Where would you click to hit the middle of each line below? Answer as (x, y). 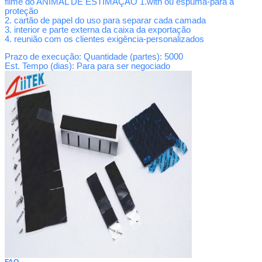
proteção (21, 11)
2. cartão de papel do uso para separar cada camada (105, 20)
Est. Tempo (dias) (38, 66)
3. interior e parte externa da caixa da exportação (98, 30)
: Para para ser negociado (121, 66)
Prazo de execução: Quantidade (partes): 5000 (94, 56)
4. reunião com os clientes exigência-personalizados (104, 39)
